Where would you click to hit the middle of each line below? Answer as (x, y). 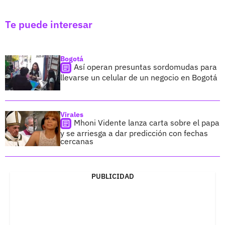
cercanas (77, 141)
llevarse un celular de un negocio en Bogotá (139, 77)
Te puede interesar (49, 24)
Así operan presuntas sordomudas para (145, 67)
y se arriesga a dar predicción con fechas (134, 133)
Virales (72, 114)
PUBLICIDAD (113, 176)
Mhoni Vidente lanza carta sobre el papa (147, 122)
